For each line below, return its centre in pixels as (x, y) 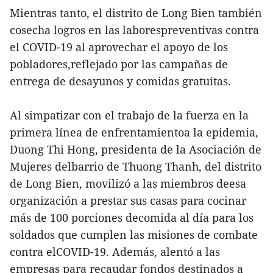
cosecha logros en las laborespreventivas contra (134, 30)
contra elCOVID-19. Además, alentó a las (115, 252)
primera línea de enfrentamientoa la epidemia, (134, 133)
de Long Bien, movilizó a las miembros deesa (128, 184)
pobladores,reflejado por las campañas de (119, 64)
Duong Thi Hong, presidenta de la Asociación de (136, 150)
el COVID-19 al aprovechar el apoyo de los (119, 47)
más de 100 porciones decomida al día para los (132, 218)
